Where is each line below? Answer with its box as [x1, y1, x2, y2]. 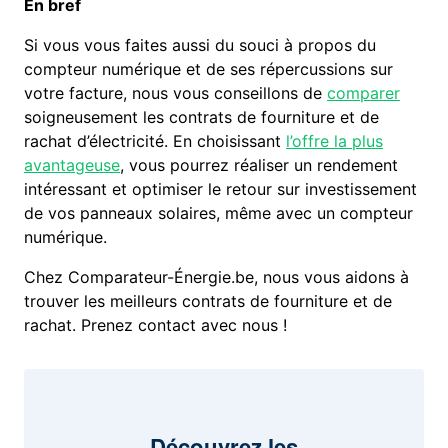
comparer [327, 83, 401, 104]
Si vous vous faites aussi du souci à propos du [24, 35, 377, 56]
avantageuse [24, 155, 121, 176]
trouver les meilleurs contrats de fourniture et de [24, 291, 393, 312]
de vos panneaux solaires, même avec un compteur [24, 203, 414, 224]
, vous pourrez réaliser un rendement [120, 155, 399, 176]
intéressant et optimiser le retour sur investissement [24, 179, 418, 200]
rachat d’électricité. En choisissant [24, 131, 287, 152]
